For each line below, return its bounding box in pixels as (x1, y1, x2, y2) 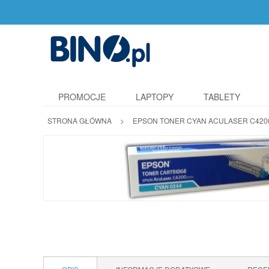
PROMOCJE (58, 91, 106, 103)
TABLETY (204, 91, 240, 103)
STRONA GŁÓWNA (47, 115, 112, 125)
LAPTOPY (136, 91, 174, 103)
